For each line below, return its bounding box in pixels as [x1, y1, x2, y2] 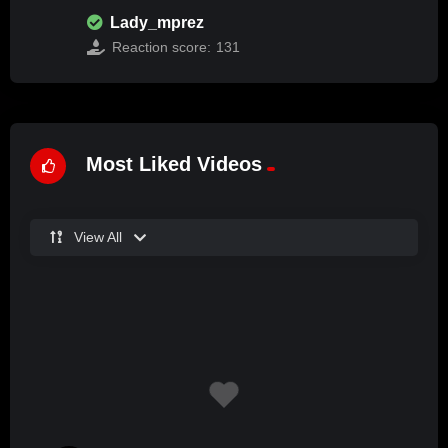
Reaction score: [112, 38, 211, 55]
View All [74, 228, 122, 245]
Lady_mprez [110, 13, 204, 31]
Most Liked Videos [86, 153, 262, 176]
